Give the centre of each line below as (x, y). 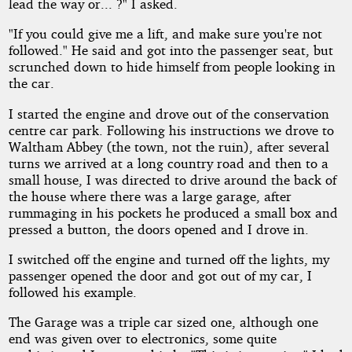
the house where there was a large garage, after (150, 196)
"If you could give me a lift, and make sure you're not (165, 34)
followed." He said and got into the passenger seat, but (170, 50)
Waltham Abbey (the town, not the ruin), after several (169, 146)
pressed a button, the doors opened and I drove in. (158, 229)
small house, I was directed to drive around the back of (172, 179)
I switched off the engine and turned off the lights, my (169, 258)
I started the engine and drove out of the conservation (169, 113)
